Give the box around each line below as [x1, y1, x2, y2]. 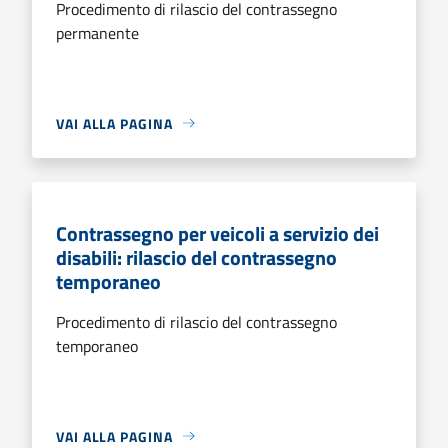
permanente [56, 20, 139, 45]
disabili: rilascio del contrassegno [56, 241, 337, 273]
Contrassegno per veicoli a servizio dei [56, 217, 379, 249]
